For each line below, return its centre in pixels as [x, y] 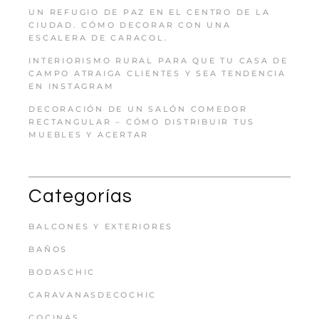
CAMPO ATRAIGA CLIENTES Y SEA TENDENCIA [157, 74]
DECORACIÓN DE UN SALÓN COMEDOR [138, 109]
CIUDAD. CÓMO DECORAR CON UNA [130, 25]
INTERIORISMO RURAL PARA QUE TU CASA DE [158, 61]
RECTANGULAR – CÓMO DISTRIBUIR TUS [142, 122]
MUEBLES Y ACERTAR [89, 135]
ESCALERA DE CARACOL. [99, 38]
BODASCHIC [62, 272]
